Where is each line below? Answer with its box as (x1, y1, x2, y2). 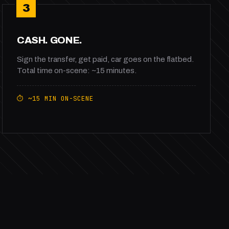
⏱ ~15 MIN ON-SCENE (17, 94, 94, 103)
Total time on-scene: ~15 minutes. (17, 66, 136, 75)
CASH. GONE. (17, 35, 82, 45)
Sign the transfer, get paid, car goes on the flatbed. (17, 55, 194, 63)
